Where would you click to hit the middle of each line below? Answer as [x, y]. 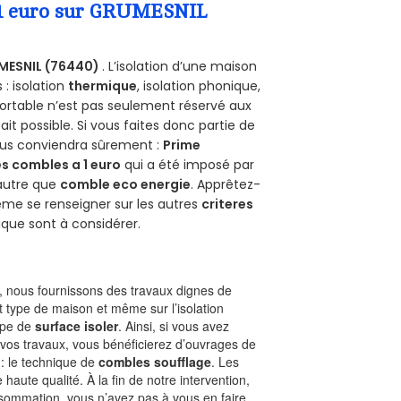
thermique [103, 86]
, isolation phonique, [199, 86]
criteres [228, 205]
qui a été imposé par [188, 165]
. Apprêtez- [226, 185]
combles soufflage [155, 362]
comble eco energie [126, 185]
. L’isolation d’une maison [180, 67]
